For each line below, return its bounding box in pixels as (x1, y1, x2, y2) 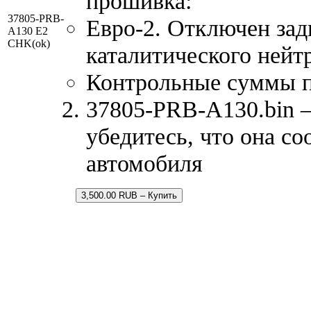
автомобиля (86, 149, 203, 176)
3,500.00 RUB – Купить (81, 190, 177, 201)
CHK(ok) (8, 37, 50, 49)
